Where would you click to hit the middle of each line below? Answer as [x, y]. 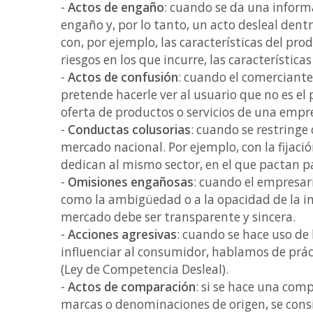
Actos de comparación [132, 287]
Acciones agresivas [122, 234]
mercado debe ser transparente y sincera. [180, 217]
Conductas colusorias [129, 130]
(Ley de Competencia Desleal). [146, 269]
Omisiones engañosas [131, 182]
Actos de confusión [123, 77]
